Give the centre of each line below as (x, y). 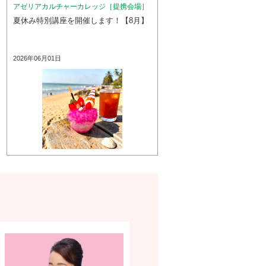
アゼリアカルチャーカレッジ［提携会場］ (81, 7)
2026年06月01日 (37, 58)
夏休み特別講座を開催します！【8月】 (81, 20)
